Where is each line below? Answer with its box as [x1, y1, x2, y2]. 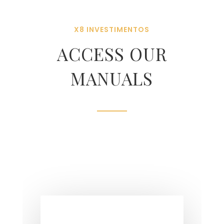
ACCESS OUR [56, 41, 167, 65]
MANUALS [70, 66, 153, 90]
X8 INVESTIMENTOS [74, 24, 150, 34]
